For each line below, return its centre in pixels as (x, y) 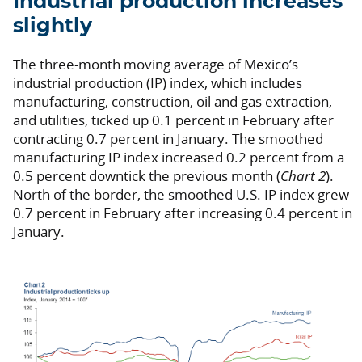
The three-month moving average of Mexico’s (156, 64)
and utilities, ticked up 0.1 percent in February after (173, 120)
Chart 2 (303, 175)
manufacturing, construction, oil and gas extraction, (173, 101)
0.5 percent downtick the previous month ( (147, 175)
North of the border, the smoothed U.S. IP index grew (181, 194)
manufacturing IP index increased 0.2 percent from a (179, 157)
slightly (53, 26)
